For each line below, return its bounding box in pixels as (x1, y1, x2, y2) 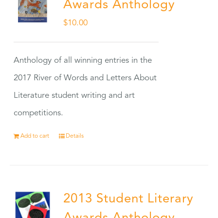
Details (66, 133, 84, 139)
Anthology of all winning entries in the (14, 56, 152, 65)
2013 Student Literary (63, 193, 194, 205)
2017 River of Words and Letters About (14, 74, 157, 82)
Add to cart (20, 133, 50, 139)
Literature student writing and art (14, 91, 135, 100)
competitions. (14, 109, 64, 117)
